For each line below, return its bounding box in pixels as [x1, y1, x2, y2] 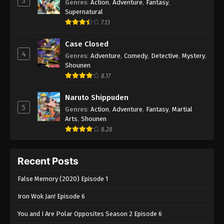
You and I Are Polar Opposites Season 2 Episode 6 [17, 209, 162, 217]
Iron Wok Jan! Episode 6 [17, 192, 85, 200]
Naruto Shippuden [65, 92, 128, 102]
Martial [172, 105, 192, 113]
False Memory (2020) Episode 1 [17, 174, 108, 182]
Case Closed [65, 39, 108, 48]
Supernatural [65, 7, 103, 15]
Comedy [124, 51, 147, 59]
